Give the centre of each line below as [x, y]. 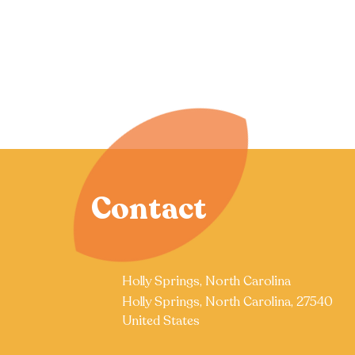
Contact [149, 209]
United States [161, 321]
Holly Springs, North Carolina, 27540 [227, 302]
